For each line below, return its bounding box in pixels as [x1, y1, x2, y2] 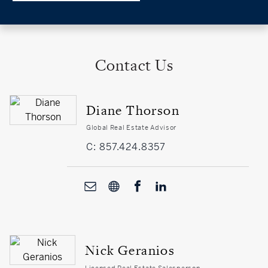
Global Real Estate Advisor [86, 123, 177, 132]
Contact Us [95, 56, 173, 76]
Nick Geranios [84, 242, 175, 260]
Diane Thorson [86, 102, 180, 120]
